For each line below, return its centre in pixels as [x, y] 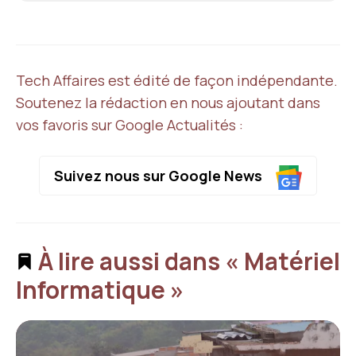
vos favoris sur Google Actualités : [130, 124]
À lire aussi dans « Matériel [187, 261]
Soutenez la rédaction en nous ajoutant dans [168, 102]
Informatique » [100, 289]
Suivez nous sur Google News [159, 175]
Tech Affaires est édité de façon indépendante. [177, 80]
